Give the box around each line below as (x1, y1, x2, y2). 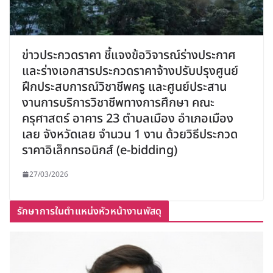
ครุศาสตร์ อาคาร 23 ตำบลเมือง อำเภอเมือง (22, 109, 233, 128)
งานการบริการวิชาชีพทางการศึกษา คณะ (22, 93, 214, 112)
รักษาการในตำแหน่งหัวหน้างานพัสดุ (17, 204, 161, 219)
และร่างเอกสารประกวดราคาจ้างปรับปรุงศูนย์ (22, 62, 238, 80)
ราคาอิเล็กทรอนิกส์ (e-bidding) (22, 141, 177, 160)
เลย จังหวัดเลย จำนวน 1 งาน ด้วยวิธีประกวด (22, 125, 238, 144)
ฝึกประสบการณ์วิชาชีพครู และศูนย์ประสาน (22, 77, 227, 96)
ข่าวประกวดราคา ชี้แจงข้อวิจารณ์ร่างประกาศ (22, 46, 236, 65)
